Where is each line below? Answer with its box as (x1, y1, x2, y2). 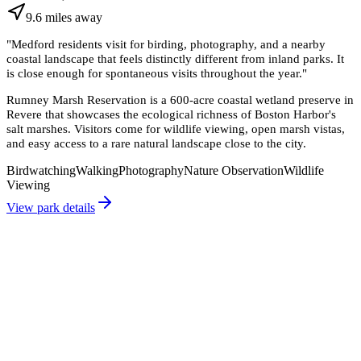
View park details (6, 200, 95, 214)
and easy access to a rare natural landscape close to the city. (6, 136, 306, 151)
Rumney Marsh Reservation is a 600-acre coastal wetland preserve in (6, 93, 354, 107)
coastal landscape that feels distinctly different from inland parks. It (6, 52, 344, 66)
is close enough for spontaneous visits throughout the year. (6, 66, 302, 81)
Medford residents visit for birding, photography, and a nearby (11, 37, 326, 52)
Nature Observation (184, 163, 284, 177)
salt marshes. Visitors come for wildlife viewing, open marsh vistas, (6, 122, 345, 136)
